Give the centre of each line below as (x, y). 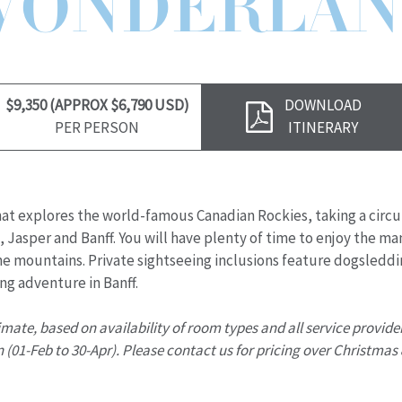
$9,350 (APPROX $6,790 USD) (97, 105)
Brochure (335, 116)
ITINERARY (323, 128)
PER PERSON (97, 128)
